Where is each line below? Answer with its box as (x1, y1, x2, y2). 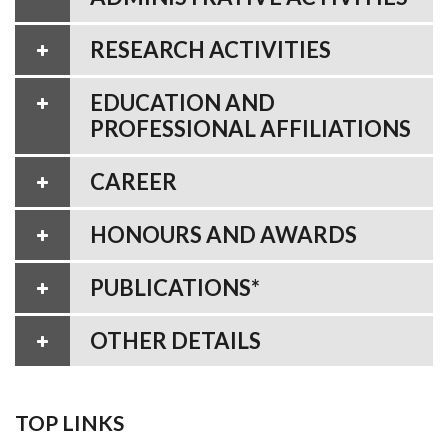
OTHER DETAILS (90, 326, 261, 354)
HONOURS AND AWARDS (90, 220, 357, 248)
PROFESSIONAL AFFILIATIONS (90, 114, 411, 142)
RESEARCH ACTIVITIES (90, 35, 331, 63)
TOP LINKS (15, 409, 124, 435)
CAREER (90, 167, 177, 195)
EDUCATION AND (90, 88, 275, 116)
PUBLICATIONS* (90, 273, 260, 301)
